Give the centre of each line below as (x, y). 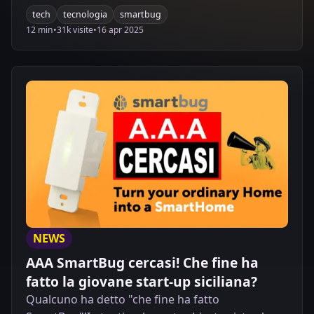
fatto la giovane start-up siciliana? (142, 282)
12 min (40, 29)
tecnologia (85, 14)
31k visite (75, 29)
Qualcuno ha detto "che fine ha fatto (123, 300)
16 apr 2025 (120, 29)
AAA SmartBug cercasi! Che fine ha (142, 263)
